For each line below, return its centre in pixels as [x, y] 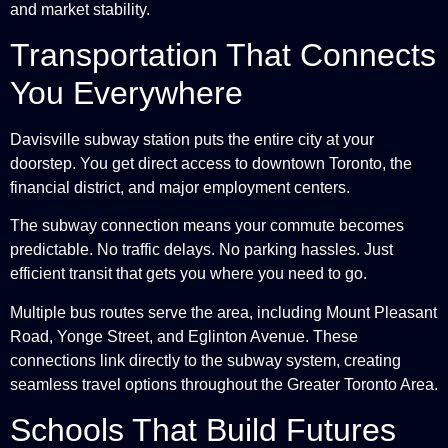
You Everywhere [126, 92]
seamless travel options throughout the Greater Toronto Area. [224, 384]
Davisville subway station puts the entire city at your [192, 139]
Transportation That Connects [223, 54]
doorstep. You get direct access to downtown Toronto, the [211, 163]
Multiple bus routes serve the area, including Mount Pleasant [223, 312]
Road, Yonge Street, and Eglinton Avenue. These [184, 336]
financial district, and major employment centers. [180, 187]
